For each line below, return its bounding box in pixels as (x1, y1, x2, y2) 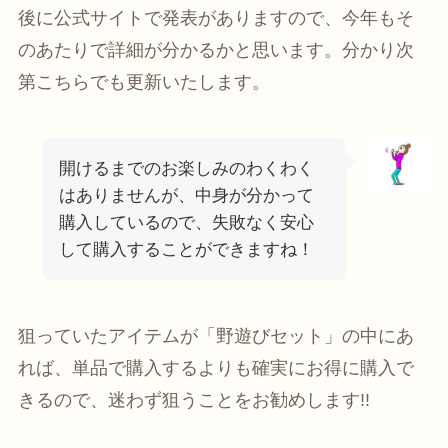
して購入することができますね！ (58, 239, 314, 259)
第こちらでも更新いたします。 (17, 72, 270, 93)
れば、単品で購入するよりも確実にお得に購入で (17, 357, 414, 378)
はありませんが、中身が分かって (58, 185, 314, 205)
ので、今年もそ (287, 8, 414, 29)
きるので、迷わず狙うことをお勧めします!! (17, 389, 370, 410)
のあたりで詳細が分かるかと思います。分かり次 (17, 40, 414, 61)
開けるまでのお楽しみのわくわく (58, 158, 314, 178)
